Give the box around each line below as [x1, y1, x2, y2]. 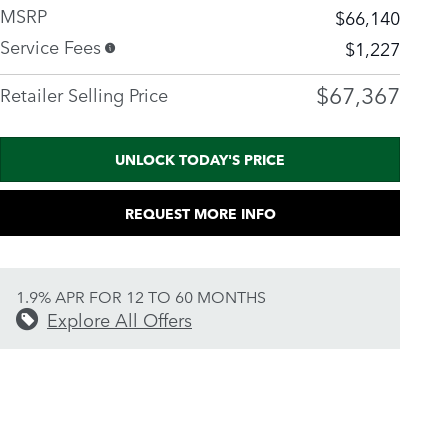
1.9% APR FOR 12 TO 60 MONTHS [16, 284, 266, 307]
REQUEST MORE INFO [124, 202, 276, 223]
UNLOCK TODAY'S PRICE [115, 149, 285, 170]
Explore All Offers [47, 305, 192, 332]
